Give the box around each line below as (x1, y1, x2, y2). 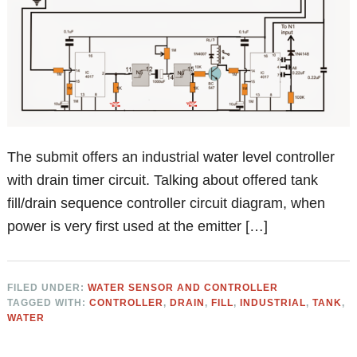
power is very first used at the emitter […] (7, 218, 269, 235)
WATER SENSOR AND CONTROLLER (88, 282, 279, 294)
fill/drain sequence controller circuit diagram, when (7, 195, 326, 212)
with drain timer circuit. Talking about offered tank (7, 172, 319, 189)
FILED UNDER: (7, 282, 88, 294)
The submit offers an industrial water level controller (7, 149, 335, 166)
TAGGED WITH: (7, 297, 90, 309)
